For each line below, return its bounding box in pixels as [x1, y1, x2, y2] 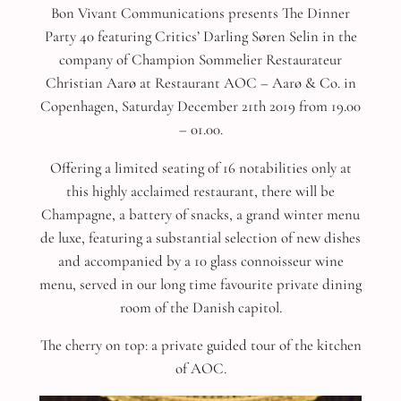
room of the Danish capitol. [119, 297, 282, 317]
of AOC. [175, 359, 226, 379]
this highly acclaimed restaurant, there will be [66, 181, 335, 200]
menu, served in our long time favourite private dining [39, 274, 362, 294]
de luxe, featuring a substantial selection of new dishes [40, 227, 361, 247]
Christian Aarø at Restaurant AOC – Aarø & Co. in [45, 73, 356, 92]
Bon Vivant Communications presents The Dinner [51, 3, 350, 22]
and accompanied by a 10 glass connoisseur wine [57, 251, 344, 270]
